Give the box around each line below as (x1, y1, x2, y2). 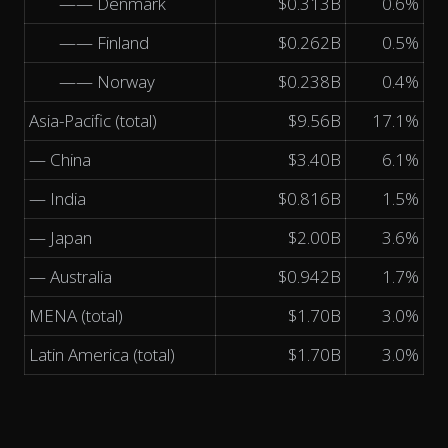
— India (29, 187, 86, 210)
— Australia (29, 265, 112, 288)
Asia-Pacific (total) (29, 109, 157, 132)
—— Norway (59, 70, 155, 93)
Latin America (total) (29, 343, 175, 366)
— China (29, 148, 91, 171)
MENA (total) (29, 304, 123, 327)
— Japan (29, 226, 92, 249)
